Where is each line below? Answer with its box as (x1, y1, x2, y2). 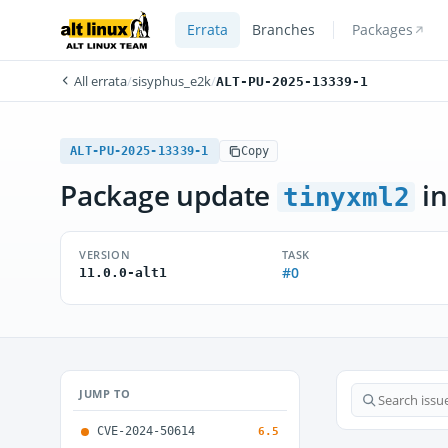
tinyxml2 (283, 182, 410, 212)
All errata (71, 72, 127, 90)
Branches (251, 21, 315, 39)
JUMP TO (79, 386, 131, 401)
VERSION (79, 247, 131, 262)
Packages (351, 21, 413, 39)
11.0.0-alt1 (79, 265, 167, 280)
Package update (60, 176, 277, 214)
